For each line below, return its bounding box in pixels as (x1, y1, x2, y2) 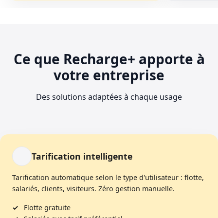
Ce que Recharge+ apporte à (13, 49, 205, 68)
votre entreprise (54, 65, 164, 84)
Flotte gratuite (24, 202, 71, 212)
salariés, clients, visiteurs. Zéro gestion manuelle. (12, 183, 175, 193)
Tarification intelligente (32, 150, 132, 162)
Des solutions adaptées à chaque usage (36, 91, 182, 102)
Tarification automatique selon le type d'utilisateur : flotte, (12, 172, 204, 182)
